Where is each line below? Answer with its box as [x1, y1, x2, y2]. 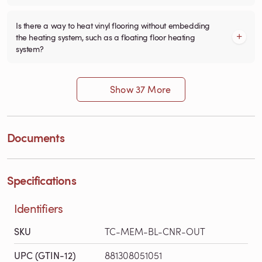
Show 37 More [110, 82, 171, 96]
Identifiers [14, 199, 63, 216]
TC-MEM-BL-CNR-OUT [105, 225, 205, 237]
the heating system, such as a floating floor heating [16, 30, 195, 43]
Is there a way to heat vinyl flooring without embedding [16, 19, 210, 31]
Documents [7, 129, 64, 146]
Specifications [7, 171, 76, 188]
